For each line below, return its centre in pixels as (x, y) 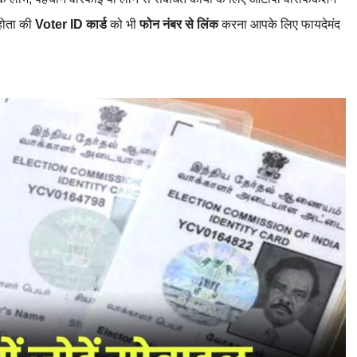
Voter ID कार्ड (73, 24)
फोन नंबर (161, 24)
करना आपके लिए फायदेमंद (279, 24)
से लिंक (202, 24)
